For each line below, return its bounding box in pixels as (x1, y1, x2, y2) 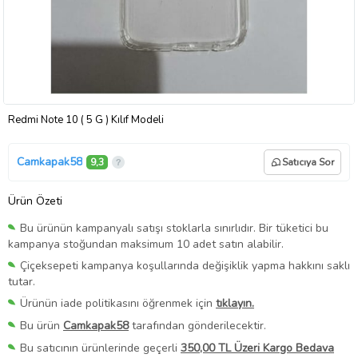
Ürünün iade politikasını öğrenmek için (20, 295, 216, 311)
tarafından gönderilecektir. (129, 317, 266, 333)
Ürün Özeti (8, 193, 62, 209)
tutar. (8, 273, 35, 289)
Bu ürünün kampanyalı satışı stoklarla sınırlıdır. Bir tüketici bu (20, 220, 328, 236)
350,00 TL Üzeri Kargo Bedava (181, 340, 334, 356)
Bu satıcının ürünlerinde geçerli (20, 340, 181, 356)
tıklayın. (216, 295, 254, 311)
